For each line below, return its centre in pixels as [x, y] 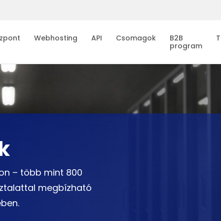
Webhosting [56, 38]
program [186, 46]
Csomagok [136, 38]
